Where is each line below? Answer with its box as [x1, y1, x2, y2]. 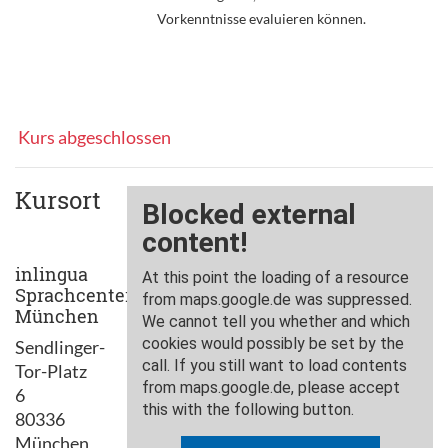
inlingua [15, 261, 88, 286]
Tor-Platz [15, 359, 87, 382]
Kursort [15, 183, 101, 216]
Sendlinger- [15, 335, 105, 358]
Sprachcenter [15, 282, 132, 307]
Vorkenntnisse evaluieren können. [156, 9, 366, 27]
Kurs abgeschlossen [15, 125, 171, 148]
